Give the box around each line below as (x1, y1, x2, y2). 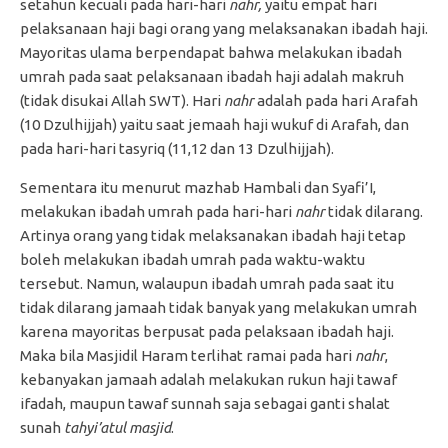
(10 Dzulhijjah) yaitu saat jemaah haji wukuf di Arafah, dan (20, 116, 409, 133)
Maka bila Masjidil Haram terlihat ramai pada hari (20, 347, 355, 364)
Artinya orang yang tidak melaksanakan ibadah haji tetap (20, 227, 406, 244)
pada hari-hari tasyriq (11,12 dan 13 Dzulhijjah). (20, 140, 334, 157)
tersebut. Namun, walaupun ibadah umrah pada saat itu (20, 275, 394, 292)
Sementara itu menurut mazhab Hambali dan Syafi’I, (20, 179, 376, 196)
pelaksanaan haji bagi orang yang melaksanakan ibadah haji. (20, 20, 428, 37)
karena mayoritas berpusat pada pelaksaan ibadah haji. (20, 323, 394, 340)
